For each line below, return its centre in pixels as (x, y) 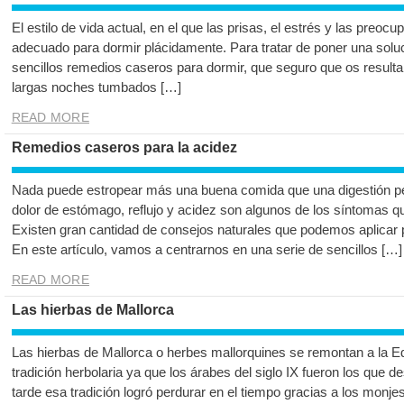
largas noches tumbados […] (96, 87)
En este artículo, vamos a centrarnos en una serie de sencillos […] (207, 250)
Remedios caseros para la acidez (124, 148)
